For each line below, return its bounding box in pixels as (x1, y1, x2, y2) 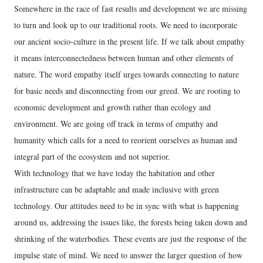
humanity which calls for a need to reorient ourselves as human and (14, 134, 237, 146)
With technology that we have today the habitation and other (14, 167, 215, 178)
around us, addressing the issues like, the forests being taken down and (14, 217, 247, 228)
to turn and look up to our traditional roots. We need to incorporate (14, 19, 237, 31)
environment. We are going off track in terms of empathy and (14, 118, 218, 129)
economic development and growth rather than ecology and (14, 102, 211, 113)
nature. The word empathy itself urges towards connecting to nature (14, 69, 239, 80)
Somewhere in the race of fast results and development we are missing (14, 3, 247, 14)
